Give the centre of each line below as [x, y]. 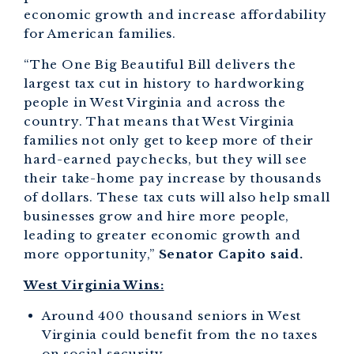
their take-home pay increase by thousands [173, 179]
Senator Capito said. [231, 254]
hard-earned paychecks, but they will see [166, 160]
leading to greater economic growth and [163, 235]
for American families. [100, 34]
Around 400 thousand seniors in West [171, 316]
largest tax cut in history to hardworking [164, 84]
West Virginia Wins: [94, 285]
